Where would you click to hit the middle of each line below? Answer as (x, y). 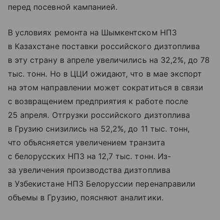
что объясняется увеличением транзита (86, 143)
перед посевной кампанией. (63, 7)
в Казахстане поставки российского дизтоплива (104, 46)
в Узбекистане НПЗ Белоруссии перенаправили (102, 184)
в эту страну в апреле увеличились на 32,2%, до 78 (109, 60)
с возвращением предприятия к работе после (98, 101)
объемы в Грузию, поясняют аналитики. (86, 198)
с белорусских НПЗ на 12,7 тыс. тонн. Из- (89, 156)
